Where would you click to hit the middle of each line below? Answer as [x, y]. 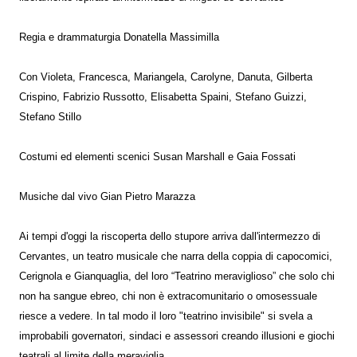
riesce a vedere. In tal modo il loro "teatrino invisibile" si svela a [166, 317]
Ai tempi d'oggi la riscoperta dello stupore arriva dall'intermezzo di [170, 237]
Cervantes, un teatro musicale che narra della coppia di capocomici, [176, 257]
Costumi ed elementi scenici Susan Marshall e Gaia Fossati [157, 157]
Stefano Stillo [50, 118]
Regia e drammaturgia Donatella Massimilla [119, 38]
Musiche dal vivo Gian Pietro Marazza [107, 197]
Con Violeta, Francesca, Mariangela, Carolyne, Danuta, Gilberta [166, 78]
